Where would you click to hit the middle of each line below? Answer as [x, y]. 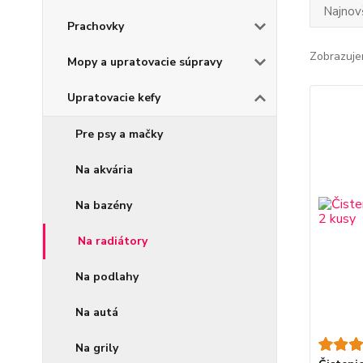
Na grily [97, 348]
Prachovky [96, 26]
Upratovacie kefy [114, 98]
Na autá [97, 312]
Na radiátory [113, 241]
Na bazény [104, 205]
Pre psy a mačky [119, 134]
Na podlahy [107, 277]
